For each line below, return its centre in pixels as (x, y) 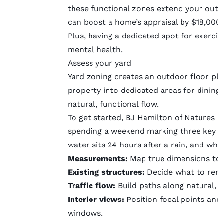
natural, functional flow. (113, 104)
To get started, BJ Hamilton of (126, 117)
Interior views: (97, 199)
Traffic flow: (91, 185)
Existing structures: (107, 172)
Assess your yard (99, 63)
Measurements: (99, 158)
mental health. (95, 49)
